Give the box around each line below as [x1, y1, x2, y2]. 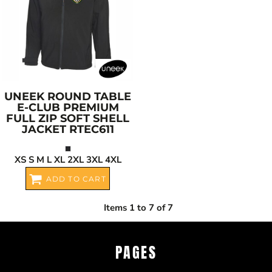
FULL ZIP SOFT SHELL [6, 112, 129, 125]
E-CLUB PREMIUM [16, 101, 119, 114]
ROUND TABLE [47, 90, 131, 103]
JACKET [21, 123, 69, 136]
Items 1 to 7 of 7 [103, 202, 173, 214]
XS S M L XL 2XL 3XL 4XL [14, 154, 121, 166]
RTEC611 [69, 123, 114, 136]
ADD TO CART [46, 174, 106, 184]
